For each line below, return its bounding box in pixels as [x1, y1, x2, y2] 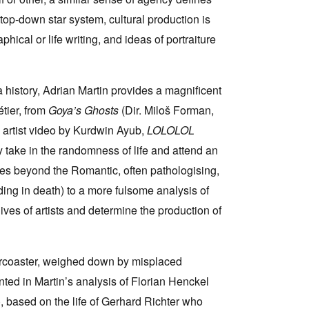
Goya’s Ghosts [48, 101, 119, 118]
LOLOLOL [147, 121, 195, 138]
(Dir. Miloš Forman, [119, 101, 214, 118]
